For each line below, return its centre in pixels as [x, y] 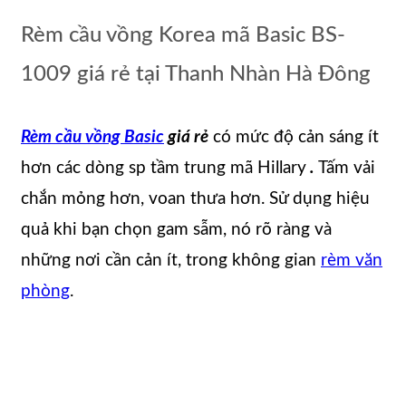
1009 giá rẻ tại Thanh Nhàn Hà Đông [196, 74]
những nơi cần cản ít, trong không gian [171, 261]
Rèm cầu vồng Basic [92, 138]
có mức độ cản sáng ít [294, 138]
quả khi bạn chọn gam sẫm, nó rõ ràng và [176, 230]
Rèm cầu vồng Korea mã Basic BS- [183, 35]
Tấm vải [347, 169]
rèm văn [352, 261]
